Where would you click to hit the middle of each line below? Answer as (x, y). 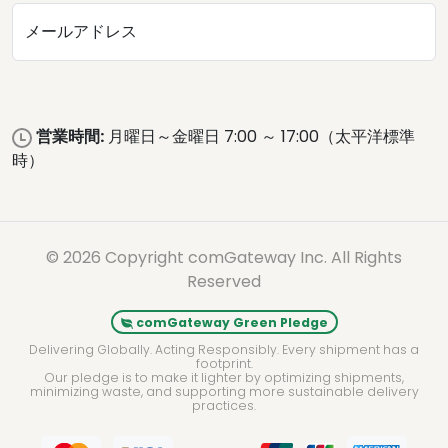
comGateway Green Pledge (230, 322)
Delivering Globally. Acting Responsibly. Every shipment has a (224, 349)
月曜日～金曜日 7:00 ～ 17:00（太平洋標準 (259, 136)
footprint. (224, 363)
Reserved (224, 281)
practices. (224, 405)
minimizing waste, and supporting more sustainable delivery (224, 391)
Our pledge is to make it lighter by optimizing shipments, (224, 377)
